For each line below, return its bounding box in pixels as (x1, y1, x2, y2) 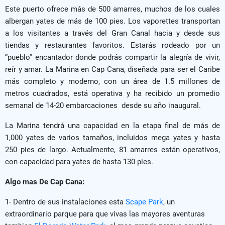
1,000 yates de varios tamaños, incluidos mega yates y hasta (5, 133, 220, 142)
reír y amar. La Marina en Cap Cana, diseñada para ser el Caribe (5, 64, 220, 74)
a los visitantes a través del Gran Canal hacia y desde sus (5, 28, 220, 38)
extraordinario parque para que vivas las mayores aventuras (5, 209, 205, 218)
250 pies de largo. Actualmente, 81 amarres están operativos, (5, 145, 220, 154)
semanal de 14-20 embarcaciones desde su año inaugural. (5, 100, 201, 110)
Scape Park (124, 197, 163, 206)
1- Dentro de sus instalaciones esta (5, 197, 124, 206)
